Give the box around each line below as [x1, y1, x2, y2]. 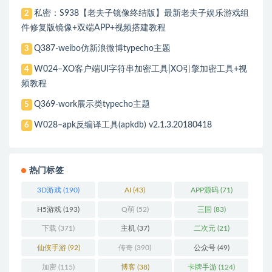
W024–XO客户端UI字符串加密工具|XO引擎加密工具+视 [34, 64, 248, 73]
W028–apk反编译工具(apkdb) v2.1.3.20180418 [34, 120, 212, 129]
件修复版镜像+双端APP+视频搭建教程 [21, 23, 166, 32]
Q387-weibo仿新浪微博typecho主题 [34, 44, 171, 53]
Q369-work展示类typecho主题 [34, 100, 151, 109]
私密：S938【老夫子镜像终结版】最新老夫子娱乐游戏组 [34, 8, 250, 18]
